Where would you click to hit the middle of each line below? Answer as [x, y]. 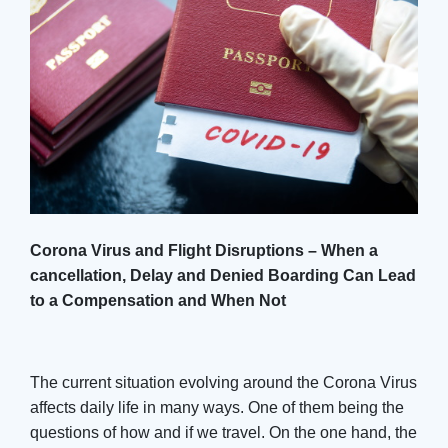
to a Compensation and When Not [158, 300]
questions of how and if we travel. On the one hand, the [223, 432]
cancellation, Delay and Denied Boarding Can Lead [223, 275]
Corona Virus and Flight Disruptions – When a [204, 250]
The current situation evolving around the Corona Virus [223, 382]
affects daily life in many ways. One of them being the [217, 407]
